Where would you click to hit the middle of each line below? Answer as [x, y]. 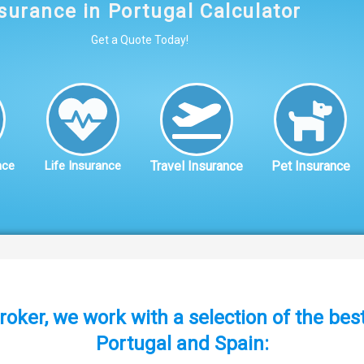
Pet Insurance [310, 166]
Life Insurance [83, 165]
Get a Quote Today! [140, 39]
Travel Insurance [197, 166]
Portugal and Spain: [182, 343]
